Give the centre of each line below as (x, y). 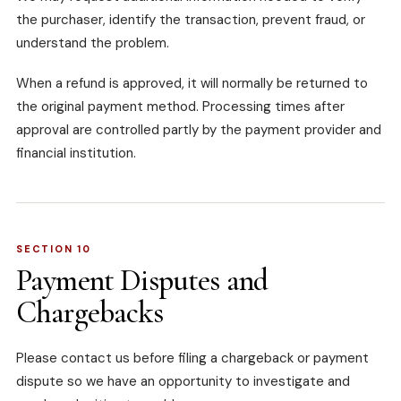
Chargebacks (90, 313)
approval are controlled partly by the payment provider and (199, 130)
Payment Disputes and (142, 281)
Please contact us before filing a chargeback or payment (192, 358)
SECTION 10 (54, 249)
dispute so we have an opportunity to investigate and (183, 382)
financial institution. (76, 154)
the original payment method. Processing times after (180, 107)
